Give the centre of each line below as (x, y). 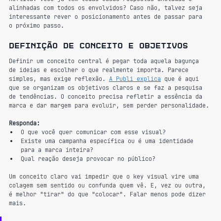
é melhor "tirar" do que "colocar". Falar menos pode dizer (109, 194)
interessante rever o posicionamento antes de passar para (107, 17)
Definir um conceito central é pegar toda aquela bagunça (106, 61)
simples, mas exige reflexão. (59, 79)
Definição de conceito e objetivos (98, 45)
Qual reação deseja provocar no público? (88, 159)
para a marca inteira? (57, 150)
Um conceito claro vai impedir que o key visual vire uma (106, 176)
